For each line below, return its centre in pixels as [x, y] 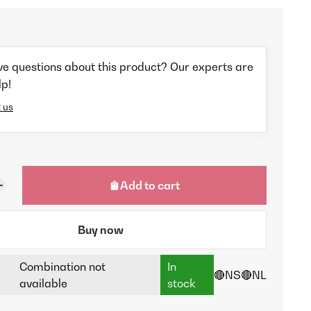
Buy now [100, 229]
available [43, 283]
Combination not [62, 266]
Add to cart [150, 185]
